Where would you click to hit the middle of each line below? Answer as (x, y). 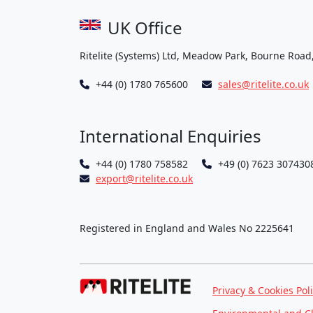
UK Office (145, 28)
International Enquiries (170, 136)
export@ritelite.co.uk (144, 179)
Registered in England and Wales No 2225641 (187, 228)
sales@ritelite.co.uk (263, 84)
